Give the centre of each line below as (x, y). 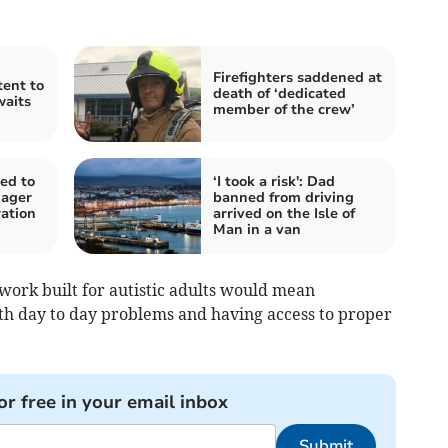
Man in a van (257, 229)
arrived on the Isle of (284, 213)
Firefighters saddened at (297, 77)
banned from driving (283, 197)
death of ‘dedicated (279, 93)
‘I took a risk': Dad (274, 181)
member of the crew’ (284, 109)
